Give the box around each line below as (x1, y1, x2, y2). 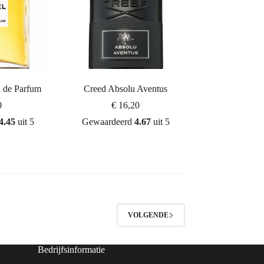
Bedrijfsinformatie (37, 245, 105, 255)
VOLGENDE (127, 210, 169, 219)
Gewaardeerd (81, 117, 134, 127)
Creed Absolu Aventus (84, 84, 168, 94)
